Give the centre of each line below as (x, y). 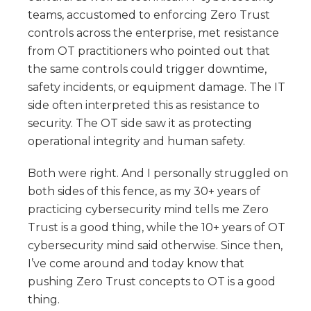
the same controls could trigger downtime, (147, 69)
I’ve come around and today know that (136, 263)
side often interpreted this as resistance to (144, 105)
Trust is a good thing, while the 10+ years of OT (157, 227)
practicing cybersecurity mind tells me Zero (148, 209)
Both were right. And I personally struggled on (158, 173)
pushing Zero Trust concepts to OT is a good (152, 281)
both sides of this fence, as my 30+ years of (144, 191)
